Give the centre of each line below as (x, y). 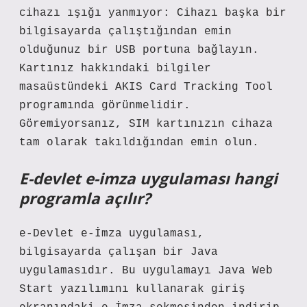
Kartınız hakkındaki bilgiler (115, 69)
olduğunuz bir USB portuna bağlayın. (139, 50)
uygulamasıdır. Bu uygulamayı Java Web (146, 271)
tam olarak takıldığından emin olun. (139, 143)
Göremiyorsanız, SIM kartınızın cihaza (146, 124)
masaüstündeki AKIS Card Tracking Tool (146, 87)
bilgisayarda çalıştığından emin (125, 32)
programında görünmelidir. (105, 106)
